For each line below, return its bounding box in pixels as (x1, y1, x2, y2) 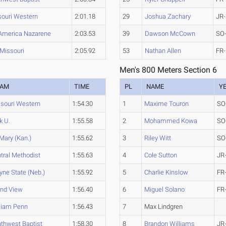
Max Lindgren (144, 203, 183, 210)
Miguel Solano (144, 186, 185, 193)
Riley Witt (144, 134, 172, 142)
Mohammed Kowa (144, 117, 198, 125)
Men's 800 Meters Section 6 (120, 65, 217, 75)
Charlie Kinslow (144, 168, 189, 176)
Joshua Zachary (145, 13, 191, 20)
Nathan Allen (145, 47, 182, 54)
